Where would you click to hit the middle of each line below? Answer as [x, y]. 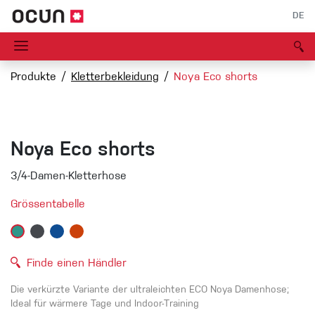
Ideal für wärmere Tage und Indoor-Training [105, 305]
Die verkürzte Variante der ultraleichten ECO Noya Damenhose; [150, 291]
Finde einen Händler [77, 264]
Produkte [33, 78]
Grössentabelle [48, 205]
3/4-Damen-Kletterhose [69, 177]
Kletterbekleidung [115, 78]
